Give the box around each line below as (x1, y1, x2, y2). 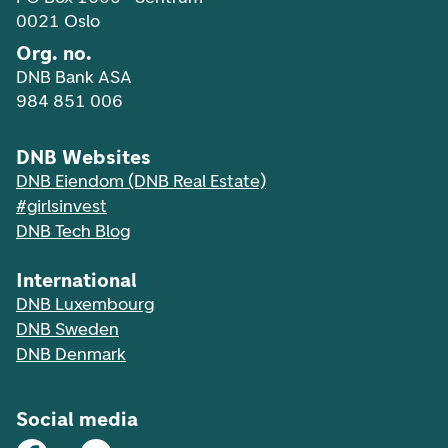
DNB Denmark (16, 343, 126, 366)
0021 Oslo (16, 10, 100, 33)
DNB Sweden (16, 318, 119, 341)
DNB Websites (16, 145, 151, 170)
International (16, 268, 137, 293)
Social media (16, 407, 138, 432)
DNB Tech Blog (16, 220, 130, 243)
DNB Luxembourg (16, 293, 154, 316)
